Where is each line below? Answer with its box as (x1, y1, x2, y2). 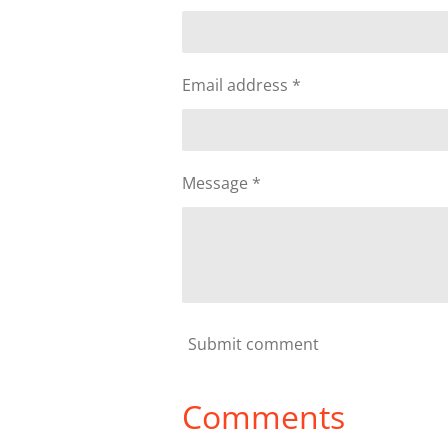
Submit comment (188, 332, 319, 355)
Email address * (182, 74, 301, 97)
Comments (182, 395, 345, 439)
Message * (182, 172, 261, 195)
